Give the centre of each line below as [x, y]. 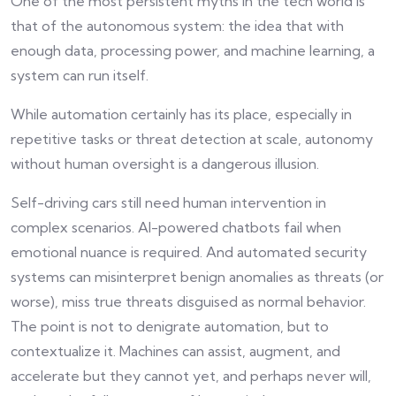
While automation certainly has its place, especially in [181, 114]
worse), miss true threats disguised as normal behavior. [188, 302]
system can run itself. [80, 76]
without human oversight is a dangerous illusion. [165, 164]
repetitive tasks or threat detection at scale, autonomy [192, 139]
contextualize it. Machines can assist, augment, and [175, 351]
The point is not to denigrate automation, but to [170, 327]
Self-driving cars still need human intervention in [168, 203]
